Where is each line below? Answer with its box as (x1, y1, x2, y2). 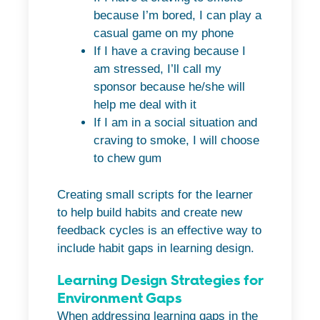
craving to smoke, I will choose (94, 134, 259, 148)
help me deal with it (94, 98, 196, 112)
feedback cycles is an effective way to (57, 223, 261, 237)
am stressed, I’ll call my (94, 62, 221, 76)
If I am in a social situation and (94, 116, 257, 130)
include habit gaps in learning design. (57, 241, 254, 255)
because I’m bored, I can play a (94, 9, 261, 23)
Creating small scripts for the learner (57, 187, 253, 201)
